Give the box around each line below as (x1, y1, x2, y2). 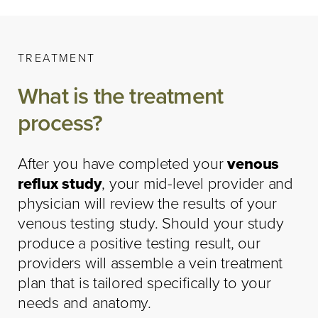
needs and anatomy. (18, 291, 152, 314)
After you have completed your (18, 152, 228, 175)
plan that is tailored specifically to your (18, 271, 271, 295)
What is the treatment (18, 79, 224, 113)
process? (18, 106, 103, 140)
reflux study (18, 172, 102, 195)
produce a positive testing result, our (18, 231, 261, 255)
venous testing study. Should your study (18, 212, 284, 235)
